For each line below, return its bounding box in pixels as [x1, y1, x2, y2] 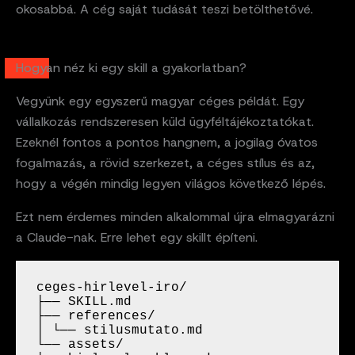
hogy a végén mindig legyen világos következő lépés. [16, 174, 326, 192]
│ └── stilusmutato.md [36, 323, 203, 338]
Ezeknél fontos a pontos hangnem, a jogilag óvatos [16, 133, 318, 151]
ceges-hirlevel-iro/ [36, 281, 187, 296]
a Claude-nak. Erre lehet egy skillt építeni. [16, 228, 258, 246]
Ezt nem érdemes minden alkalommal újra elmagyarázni [16, 208, 334, 225]
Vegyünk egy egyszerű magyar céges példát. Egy [16, 92, 304, 109]
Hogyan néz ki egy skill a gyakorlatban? [16, 59, 246, 76]
